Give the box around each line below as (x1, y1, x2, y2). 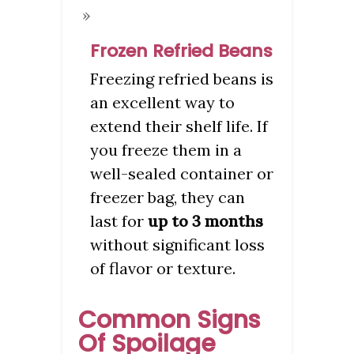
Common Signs (78, 303, 260, 337)
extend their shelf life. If (90, 115, 268, 136)
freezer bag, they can (90, 186, 245, 207)
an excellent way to (90, 92, 235, 112)
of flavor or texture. (90, 258, 235, 278)
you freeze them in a (90, 139, 242, 160)
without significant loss (90, 234, 265, 254)
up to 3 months (148, 210, 263, 231)
